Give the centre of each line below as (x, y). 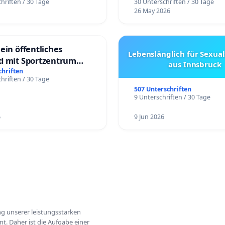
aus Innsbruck (195, 65)
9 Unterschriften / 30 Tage (172, 97)
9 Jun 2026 (149, 117)
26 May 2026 (152, 11)
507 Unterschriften (162, 89)
